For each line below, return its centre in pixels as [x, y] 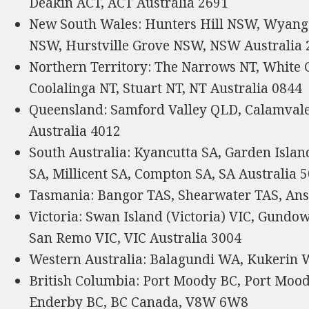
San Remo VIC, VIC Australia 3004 [136, 238]
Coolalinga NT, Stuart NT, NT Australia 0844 [166, 88]
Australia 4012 [75, 131]
